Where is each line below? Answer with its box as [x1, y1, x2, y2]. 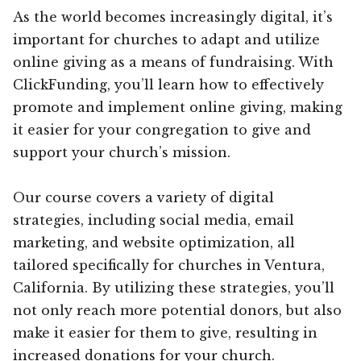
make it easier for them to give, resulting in [13, 324, 317, 341]
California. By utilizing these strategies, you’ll [13, 279, 334, 296]
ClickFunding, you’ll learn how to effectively [13, 76, 324, 93]
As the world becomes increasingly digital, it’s [13, 8, 333, 25]
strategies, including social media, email [13, 211, 294, 228]
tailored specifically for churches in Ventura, [13, 256, 325, 273]
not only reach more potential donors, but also [13, 301, 342, 318]
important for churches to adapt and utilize [13, 31, 320, 48]
